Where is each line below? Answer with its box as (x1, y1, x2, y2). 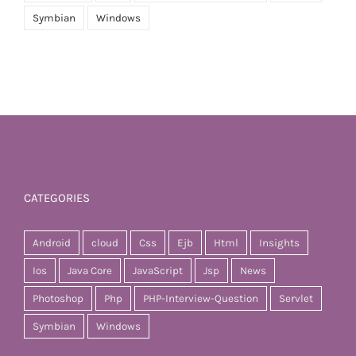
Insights (259, 237, 300, 250)
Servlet (279, 292, 313, 305)
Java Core (68, 265, 112, 277)
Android (33, 237, 71, 250)
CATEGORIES (24, 191, 90, 206)
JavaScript (133, 265, 183, 277)
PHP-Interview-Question (143, 292, 258, 305)
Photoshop (33, 292, 83, 305)
